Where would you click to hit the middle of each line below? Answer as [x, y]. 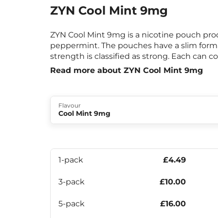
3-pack [72, 182]
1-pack [71, 160]
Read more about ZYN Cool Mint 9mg [127, 70]
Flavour [70, 105]
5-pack [72, 203]
